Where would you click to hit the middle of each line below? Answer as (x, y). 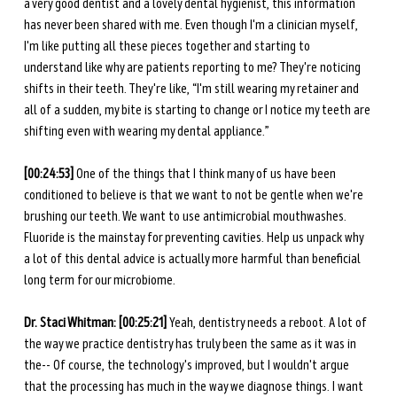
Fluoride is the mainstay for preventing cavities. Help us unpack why (195, 238)
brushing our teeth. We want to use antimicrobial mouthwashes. (186, 217)
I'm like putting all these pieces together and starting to (168, 47)
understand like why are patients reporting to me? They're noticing (193, 68)
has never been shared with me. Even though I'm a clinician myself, (192, 25)
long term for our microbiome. (101, 280)
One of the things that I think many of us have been (207, 174)
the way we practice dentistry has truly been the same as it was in (191, 344)
